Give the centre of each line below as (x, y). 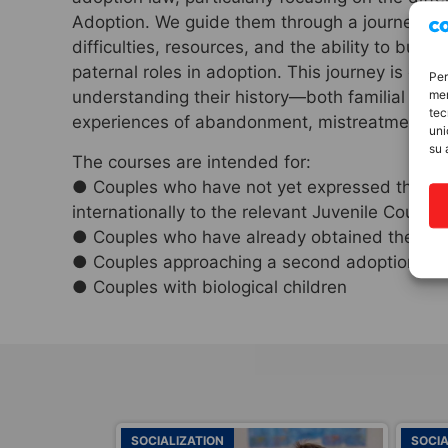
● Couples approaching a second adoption (244, 261)
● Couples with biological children (209, 286)
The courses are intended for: (191, 161)
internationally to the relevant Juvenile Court (250, 211)
